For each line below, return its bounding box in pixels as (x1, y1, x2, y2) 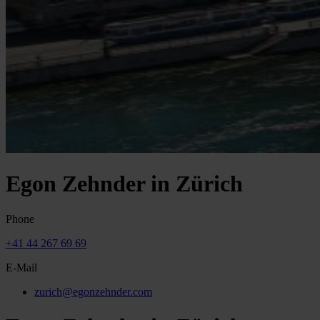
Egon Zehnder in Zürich (6, 171, 243, 197)
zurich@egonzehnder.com (34, 285, 152, 298)
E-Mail (6, 261, 37, 274)
